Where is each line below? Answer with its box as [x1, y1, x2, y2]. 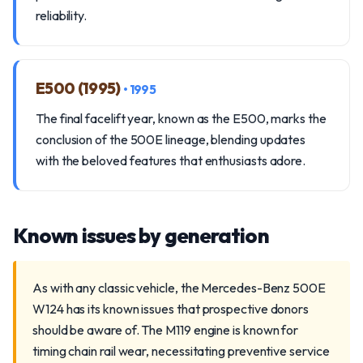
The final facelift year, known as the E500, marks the [36, 110, 327, 126]
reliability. [36, 7, 88, 23]
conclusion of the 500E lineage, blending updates [36, 131, 306, 147]
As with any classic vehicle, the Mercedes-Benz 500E [32, 280, 326, 296]
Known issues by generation [13, 222, 269, 249]
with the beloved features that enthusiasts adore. [36, 152, 306, 169]
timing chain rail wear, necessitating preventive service [32, 343, 330, 359]
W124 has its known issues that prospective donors [32, 301, 310, 317]
